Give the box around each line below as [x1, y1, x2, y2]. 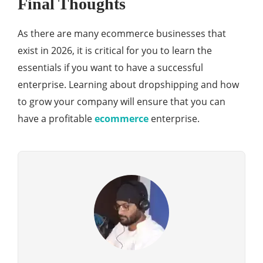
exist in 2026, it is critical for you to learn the [18, 44, 212, 58]
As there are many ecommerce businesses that [18, 27, 226, 41]
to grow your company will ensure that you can [18, 95, 225, 109]
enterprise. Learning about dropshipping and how [18, 78, 239, 92]
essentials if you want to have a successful [18, 61, 203, 75]
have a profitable [18, 112, 95, 126]
